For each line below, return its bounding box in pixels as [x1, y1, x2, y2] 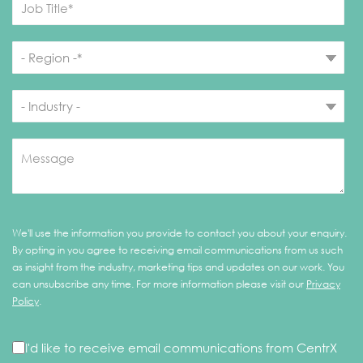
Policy [12, 295, 39, 308]
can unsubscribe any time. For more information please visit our [12, 278, 306, 291]
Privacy [306, 278, 340, 291]
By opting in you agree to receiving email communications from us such [12, 244, 343, 257]
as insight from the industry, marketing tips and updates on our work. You [12, 261, 344, 274]
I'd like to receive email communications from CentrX [25, 340, 337, 356]
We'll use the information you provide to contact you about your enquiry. [12, 227, 347, 240]
